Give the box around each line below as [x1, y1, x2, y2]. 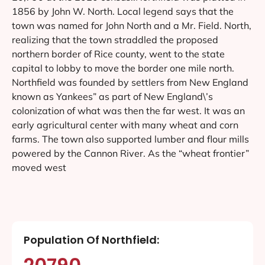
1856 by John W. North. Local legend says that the [12, 5, 234, 17]
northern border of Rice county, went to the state [12, 47, 225, 60]
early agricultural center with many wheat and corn [12, 118, 238, 131]
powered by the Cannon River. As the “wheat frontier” [12, 147, 249, 159]
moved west [12, 161, 66, 173]
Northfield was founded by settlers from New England [12, 76, 248, 88]
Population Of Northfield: [24, 232, 159, 247]
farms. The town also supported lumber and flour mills [12, 132, 249, 145]
